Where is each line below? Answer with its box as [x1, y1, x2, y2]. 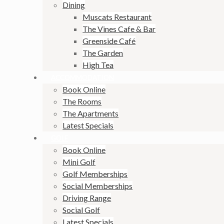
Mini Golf [62, 157, 96, 167]
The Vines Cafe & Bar [82, 24, 156, 34]
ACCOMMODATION [51, 73, 114, 82]
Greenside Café [82, 36, 136, 46]
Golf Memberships [62, 169, 128, 179]
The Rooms [62, 96, 102, 106]
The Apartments [62, 108, 119, 118]
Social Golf [62, 205, 100, 215]
